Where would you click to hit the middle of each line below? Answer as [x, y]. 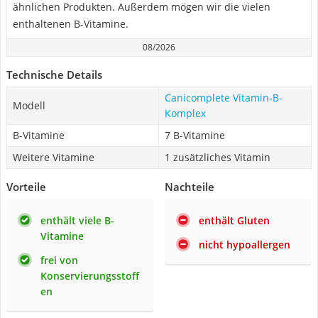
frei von [59, 260]
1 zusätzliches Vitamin [218, 157]
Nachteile [190, 187]
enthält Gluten [234, 220]
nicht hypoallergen [245, 245]
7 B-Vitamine [195, 135]
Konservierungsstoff [90, 276]
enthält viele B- [77, 220]
